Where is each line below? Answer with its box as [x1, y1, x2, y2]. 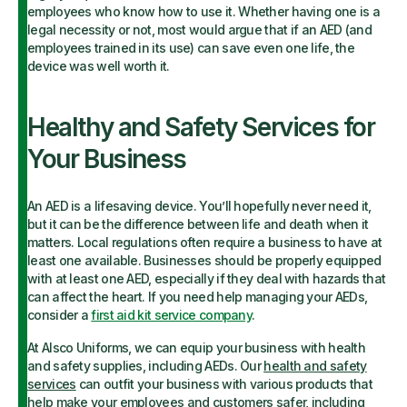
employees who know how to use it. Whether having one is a [27, 4, 381, 19]
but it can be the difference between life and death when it [27, 216, 369, 232]
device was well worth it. [27, 58, 170, 74]
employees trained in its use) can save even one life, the [27, 40, 355, 55]
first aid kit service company [91, 307, 253, 323]
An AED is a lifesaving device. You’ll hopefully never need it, [27, 198, 372, 213]
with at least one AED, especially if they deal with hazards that [27, 271, 386, 286]
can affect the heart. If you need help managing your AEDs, [27, 289, 368, 304]
